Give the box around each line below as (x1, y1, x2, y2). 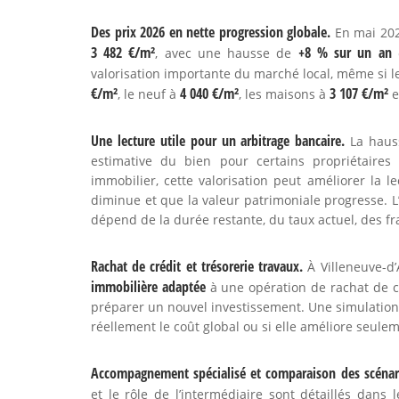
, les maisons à (239, 85, 330, 102)
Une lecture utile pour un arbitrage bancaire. (91, 131, 346, 151)
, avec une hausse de (155, 45, 298, 61)
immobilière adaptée (91, 277, 206, 297)
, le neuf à (118, 85, 180, 102)
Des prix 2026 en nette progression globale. (91, 22, 331, 42)
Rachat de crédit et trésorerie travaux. (91, 256, 304, 276)
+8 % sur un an (297, 43, 392, 62)
